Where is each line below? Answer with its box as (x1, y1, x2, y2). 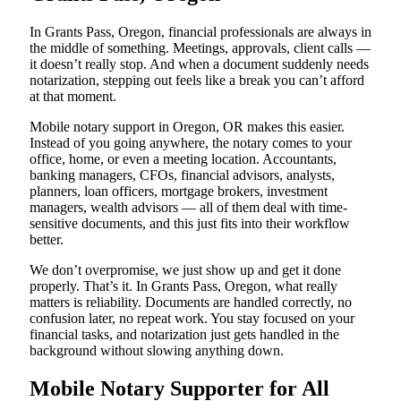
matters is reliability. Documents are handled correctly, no (30, 294, 352, 311)
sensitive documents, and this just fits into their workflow (30, 216, 350, 232)
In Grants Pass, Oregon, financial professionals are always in (30, 24, 371, 40)
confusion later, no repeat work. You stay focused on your (30, 311, 354, 327)
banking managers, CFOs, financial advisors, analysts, (30, 167, 335, 183)
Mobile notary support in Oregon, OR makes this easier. (30, 119, 345, 135)
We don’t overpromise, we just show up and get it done (30, 262, 341, 278)
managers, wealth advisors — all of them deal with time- (30, 200, 347, 216)
